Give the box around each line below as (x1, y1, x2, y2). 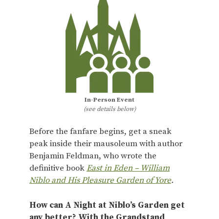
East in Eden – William (87, 163, 170, 174)
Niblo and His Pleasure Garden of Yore (29, 175, 171, 186)
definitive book (29, 163, 87, 174)
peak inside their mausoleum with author (29, 138, 182, 149)
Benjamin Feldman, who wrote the (29, 151, 156, 161)
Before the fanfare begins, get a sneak (29, 126, 172, 137)
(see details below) (83, 105, 136, 113)
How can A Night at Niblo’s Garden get (29, 199, 185, 211)
